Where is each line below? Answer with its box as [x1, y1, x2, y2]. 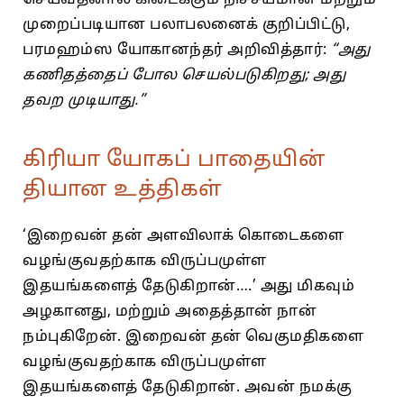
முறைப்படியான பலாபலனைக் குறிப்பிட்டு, [23, 15, 350, 34]
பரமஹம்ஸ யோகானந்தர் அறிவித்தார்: [23, 41, 331, 60]
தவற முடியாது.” [23, 91, 145, 110]
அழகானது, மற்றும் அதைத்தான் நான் [23, 302, 317, 321]
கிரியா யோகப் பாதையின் [23, 146, 326, 174]
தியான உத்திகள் [23, 176, 223, 204]
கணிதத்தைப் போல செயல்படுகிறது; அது [23, 66, 345, 85]
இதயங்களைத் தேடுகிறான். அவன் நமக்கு [23, 378, 353, 397]
